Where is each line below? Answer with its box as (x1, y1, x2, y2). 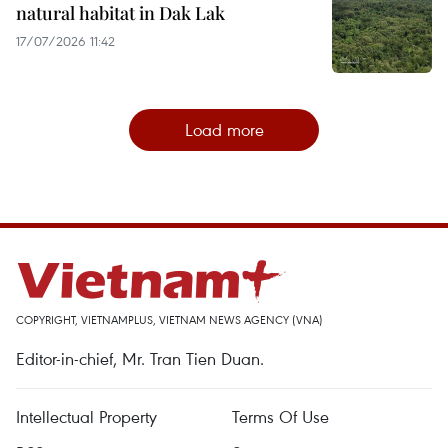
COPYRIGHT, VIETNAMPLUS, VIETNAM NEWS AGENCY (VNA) (16, 312, 323, 328)
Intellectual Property (16, 405, 157, 429)
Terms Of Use (232, 405, 329, 429)
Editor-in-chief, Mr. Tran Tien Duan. (16, 347, 264, 371)
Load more (184, 118, 264, 142)
